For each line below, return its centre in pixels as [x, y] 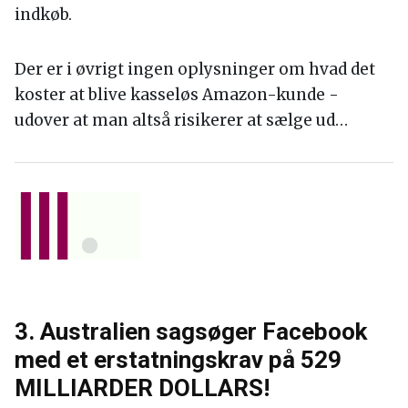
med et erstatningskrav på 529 [178, 360]
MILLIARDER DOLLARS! [142, 388]
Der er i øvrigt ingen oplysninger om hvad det [195, 70]
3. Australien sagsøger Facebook [191, 332]
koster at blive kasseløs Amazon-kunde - [177, 95]
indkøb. [43, 15]
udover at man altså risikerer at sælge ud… [181, 121]
